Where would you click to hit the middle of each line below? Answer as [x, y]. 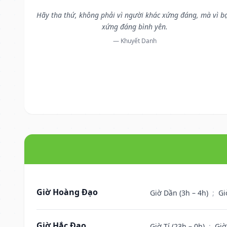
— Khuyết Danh [135, 41]
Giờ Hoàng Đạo [67, 192]
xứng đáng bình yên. [135, 26]
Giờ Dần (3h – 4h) [180, 193]
